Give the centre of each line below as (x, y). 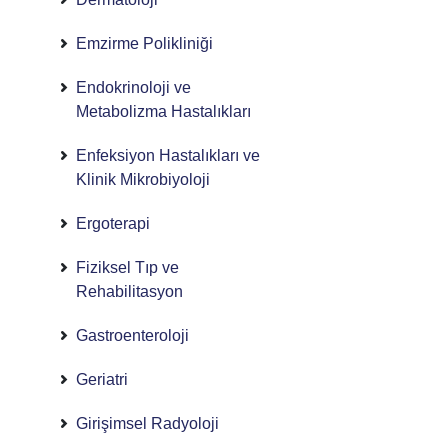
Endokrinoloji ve (133, 87)
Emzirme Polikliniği (144, 43)
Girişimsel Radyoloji (147, 423)
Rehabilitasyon (129, 291)
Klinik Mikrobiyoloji (142, 179)
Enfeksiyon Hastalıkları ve (167, 155)
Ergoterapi (112, 223)
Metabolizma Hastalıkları (163, 111)
